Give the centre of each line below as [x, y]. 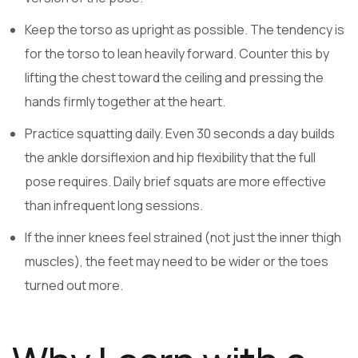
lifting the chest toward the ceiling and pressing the [174, 78]
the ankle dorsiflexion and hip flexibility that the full [170, 158]
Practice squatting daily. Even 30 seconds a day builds [180, 134]
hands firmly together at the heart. [125, 102]
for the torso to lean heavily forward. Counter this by [177, 54]
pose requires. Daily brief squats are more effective [175, 182]
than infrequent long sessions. [114, 206]
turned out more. [74, 285]
